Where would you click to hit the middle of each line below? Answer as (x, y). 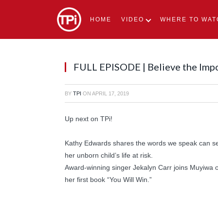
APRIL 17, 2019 (110, 93)
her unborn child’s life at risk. (109, 155)
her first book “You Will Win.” (108, 180)
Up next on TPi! (89, 119)
